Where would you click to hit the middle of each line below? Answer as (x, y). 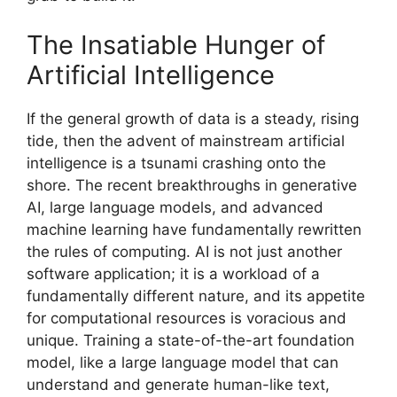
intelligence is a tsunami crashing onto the (176, 163)
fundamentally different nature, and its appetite (196, 296)
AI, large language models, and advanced (175, 207)
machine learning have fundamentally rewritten (194, 229)
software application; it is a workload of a (173, 273)
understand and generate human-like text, (178, 384)
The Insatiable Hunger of (176, 44)
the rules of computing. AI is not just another (184, 251)
